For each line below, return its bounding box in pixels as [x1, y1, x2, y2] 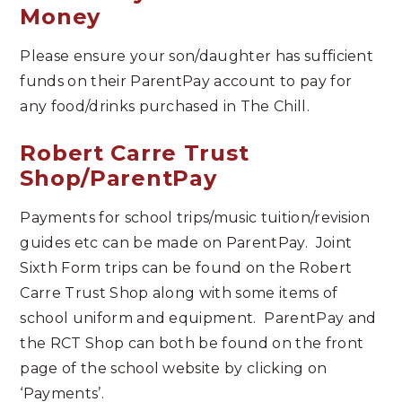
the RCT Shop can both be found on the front [20, 334, 364, 352]
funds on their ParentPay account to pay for [20, 72, 353, 90]
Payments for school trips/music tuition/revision [20, 208, 371, 226]
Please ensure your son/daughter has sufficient [20, 47, 374, 65]
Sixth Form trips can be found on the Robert [20, 258, 353, 276]
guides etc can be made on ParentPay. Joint [20, 233, 353, 251]
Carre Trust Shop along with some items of [20, 284, 338, 301]
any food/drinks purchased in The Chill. [20, 97, 310, 115]
